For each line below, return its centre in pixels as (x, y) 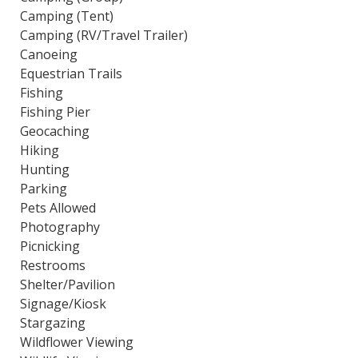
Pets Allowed (58, 208)
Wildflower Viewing (77, 342)
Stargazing (53, 323)
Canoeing (49, 54)
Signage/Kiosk (63, 304)
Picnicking (50, 246)
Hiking (40, 150)
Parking (44, 189)
